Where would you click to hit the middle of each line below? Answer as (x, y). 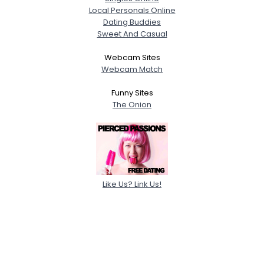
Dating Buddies (132, 22)
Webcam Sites (132, 57)
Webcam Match (132, 69)
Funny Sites (132, 93)
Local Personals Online (132, 10)
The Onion (132, 104)
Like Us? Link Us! (132, 184)
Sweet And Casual (132, 34)
